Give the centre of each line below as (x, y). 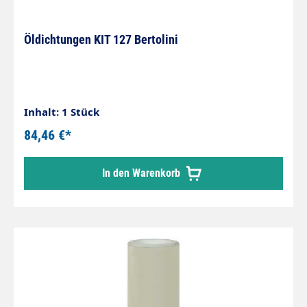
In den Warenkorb (143, 173)
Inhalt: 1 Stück (62, 112)
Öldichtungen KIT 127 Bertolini (101, 39)
